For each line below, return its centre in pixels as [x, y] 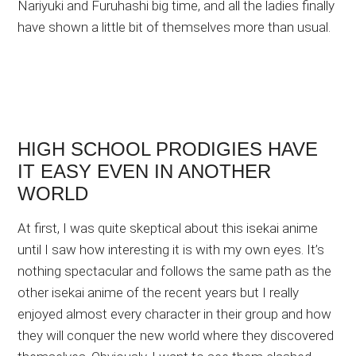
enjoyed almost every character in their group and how [175, 314]
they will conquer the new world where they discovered [176, 336]
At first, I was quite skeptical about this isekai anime [168, 228]
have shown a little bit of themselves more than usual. [174, 27]
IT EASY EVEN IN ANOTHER [145, 172]
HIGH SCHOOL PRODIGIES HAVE [168, 149]
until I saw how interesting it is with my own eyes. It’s [171, 250]
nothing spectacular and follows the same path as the [175, 271]
